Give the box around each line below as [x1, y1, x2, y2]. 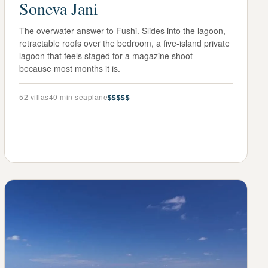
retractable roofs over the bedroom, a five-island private [19, 36, 230, 49]
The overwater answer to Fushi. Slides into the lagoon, [19, 24, 226, 36]
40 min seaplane [48, 91, 108, 102]
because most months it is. [19, 62, 121, 74]
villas [28, 91, 49, 102]
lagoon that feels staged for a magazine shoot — [19, 49, 204, 62]
